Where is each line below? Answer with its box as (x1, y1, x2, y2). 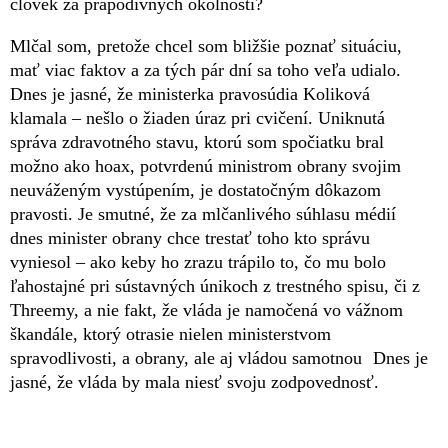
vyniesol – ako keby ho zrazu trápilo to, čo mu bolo (10, 251, 386, 272)
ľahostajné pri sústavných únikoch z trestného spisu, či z (10, 275, 420, 296)
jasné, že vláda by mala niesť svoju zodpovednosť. (10, 371, 379, 392)
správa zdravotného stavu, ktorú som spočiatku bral (10, 131, 384, 152)
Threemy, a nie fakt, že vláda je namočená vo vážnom (10, 299, 403, 320)
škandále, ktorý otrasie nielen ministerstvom (10, 323, 331, 344)
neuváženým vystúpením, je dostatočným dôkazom (10, 179, 381, 200)
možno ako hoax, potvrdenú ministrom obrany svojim (10, 155, 401, 176)
